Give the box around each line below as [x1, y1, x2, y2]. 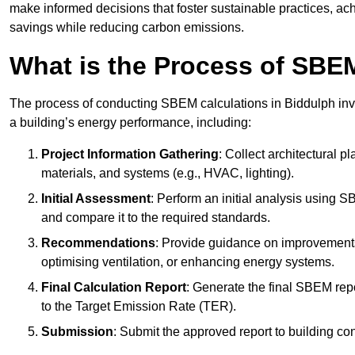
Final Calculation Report [41, 281, 186, 295]
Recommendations [41, 236, 155, 250]
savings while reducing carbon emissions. [10, 21, 244, 35]
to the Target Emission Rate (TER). [41, 300, 236, 314]
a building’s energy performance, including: [10, 116, 251, 130]
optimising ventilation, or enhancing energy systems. [41, 255, 334, 269]
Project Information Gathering [41, 147, 219, 162]
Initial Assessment [41, 192, 151, 206]
